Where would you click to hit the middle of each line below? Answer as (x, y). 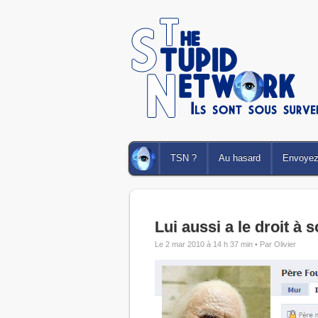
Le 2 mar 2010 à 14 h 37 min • (207, 244)
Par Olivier (278, 244)
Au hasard (240, 158)
